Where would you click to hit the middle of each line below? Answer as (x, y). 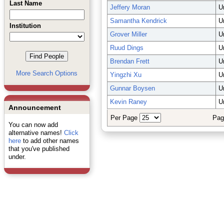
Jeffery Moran (130, 7)
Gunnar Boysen (132, 88)
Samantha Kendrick (138, 21)
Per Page (125, 118)
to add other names (50, 141)
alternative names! (36, 133)
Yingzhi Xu (125, 75)
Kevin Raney (128, 102)
